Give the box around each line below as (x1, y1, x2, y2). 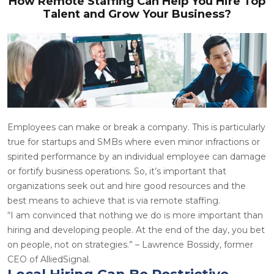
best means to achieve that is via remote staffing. (7, 194, 220, 206)
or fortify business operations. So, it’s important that (7, 165, 226, 177)
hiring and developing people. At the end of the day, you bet (7, 224, 265, 235)
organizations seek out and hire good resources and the (7, 180, 246, 191)
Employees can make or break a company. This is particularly (7, 121, 265, 133)
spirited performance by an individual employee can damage (7, 150, 266, 162)
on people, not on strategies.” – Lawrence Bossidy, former (7, 239, 253, 250)
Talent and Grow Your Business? (43, 7, 231, 21)
